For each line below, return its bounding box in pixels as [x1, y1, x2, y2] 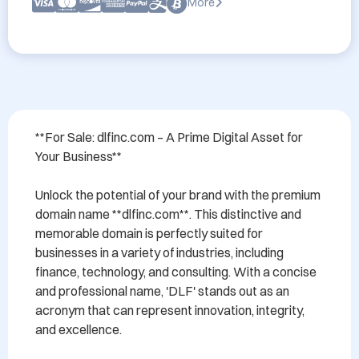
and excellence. [35, 321, 122, 337]
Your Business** [35, 148, 122, 164]
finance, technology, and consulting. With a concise [35, 264, 317, 280]
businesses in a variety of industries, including [35, 244, 284, 260]
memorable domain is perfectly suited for [35, 225, 263, 241]
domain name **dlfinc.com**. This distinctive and [35, 206, 301, 222]
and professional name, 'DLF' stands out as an [35, 283, 289, 299]
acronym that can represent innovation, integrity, [35, 302, 305, 318]
